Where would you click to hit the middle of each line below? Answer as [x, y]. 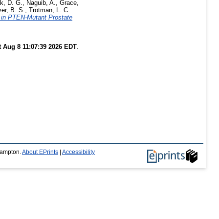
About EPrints [40, 152]
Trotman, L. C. [49, 10]
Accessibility [78, 152]
